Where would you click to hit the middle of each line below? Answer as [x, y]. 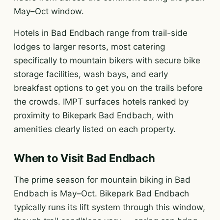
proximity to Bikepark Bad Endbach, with [94, 115]
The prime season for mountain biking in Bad [102, 180]
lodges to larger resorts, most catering [89, 47]
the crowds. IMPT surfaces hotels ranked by [101, 102]
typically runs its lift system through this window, [110, 207]
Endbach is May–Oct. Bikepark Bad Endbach [101, 193]
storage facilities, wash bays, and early [91, 74]
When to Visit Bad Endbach [84, 158]
